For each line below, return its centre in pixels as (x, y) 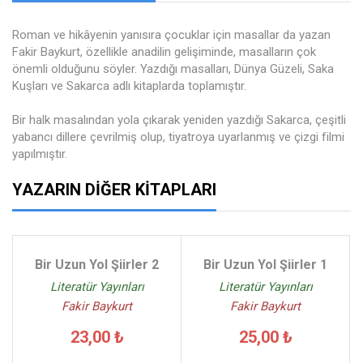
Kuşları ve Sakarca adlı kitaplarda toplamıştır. (129, 86)
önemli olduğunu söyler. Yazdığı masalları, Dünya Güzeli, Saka (173, 69)
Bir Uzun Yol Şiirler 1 (265, 265)
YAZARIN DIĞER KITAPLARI (114, 190)
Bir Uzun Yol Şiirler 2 (97, 265)
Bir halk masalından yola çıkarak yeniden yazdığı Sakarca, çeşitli (179, 120)
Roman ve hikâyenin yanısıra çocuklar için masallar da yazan (171, 35)
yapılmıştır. (40, 154)
